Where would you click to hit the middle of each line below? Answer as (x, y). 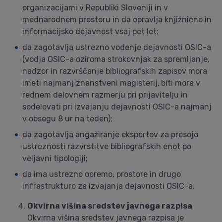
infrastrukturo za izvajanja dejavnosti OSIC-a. (109, 186)
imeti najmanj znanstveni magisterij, (91, 83)
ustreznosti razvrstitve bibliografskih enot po (107, 146)
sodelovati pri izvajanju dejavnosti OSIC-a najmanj (117, 107)
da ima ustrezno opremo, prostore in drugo (102, 174)
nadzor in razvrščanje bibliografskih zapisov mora (115, 71)
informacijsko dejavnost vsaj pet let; (90, 31)
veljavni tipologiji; (55, 158)
